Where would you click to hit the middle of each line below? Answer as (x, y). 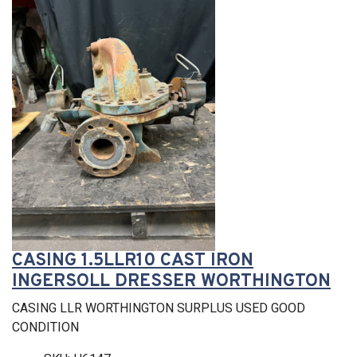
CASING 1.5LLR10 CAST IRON (133, 261)
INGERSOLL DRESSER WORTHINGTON (171, 281)
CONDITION (45, 327)
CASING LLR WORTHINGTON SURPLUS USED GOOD (159, 308)
